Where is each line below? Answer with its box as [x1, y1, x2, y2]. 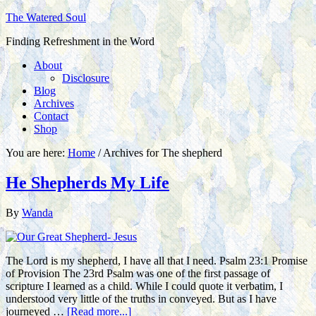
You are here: [6, 147, 68, 159]
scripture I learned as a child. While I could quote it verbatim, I [6, 279, 283, 292]
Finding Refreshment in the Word [6, 35, 154, 47]
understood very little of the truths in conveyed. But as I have [6, 292, 276, 305]
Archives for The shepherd [101, 147, 222, 159]
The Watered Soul [6, 11, 86, 23]
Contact [34, 110, 68, 122]
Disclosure [62, 72, 109, 84]
